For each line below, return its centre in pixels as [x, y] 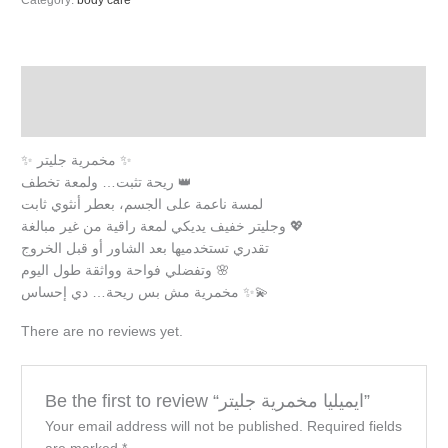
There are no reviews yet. [102, 331]
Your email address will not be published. [173, 426]
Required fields [354, 426]
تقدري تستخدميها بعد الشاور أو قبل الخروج [145, 249]
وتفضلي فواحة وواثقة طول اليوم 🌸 [221, 271]
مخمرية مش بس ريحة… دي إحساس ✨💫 [254, 293]
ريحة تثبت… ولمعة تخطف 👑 [183, 183]
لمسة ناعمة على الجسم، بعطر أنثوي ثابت [142, 205]
